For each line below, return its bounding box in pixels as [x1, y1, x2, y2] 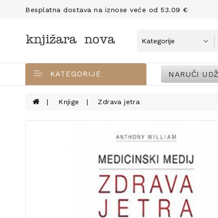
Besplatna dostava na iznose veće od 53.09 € [25, 6, 188, 14]
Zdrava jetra [98, 98, 140, 106]
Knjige [58, 98, 79, 106]
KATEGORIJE [50, 70, 101, 78]
